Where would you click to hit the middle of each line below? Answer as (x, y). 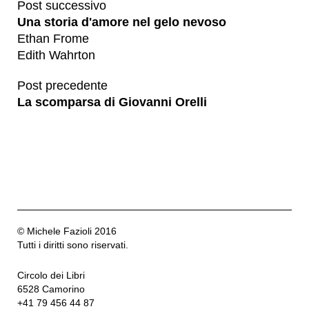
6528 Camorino (51, 289)
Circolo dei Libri (51, 275)
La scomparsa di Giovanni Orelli (112, 102)
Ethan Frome (53, 38)
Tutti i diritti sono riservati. (73, 245)
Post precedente (62, 85)
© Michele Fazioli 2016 (67, 231)
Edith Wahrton (56, 55)
